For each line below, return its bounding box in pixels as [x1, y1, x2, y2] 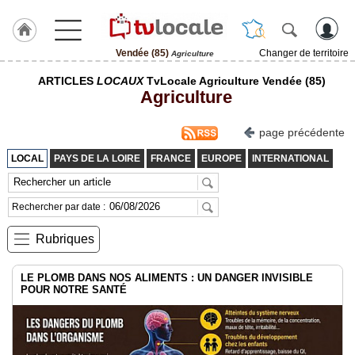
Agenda [5, 300, 40, 311]
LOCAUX [96, 74, 143, 87]
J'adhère [5, 70, 44, 81]
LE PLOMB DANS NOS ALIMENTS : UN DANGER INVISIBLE [21, 272, 313, 284]
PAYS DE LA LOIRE [54, 153, 140, 164]
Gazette [5, 330, 40, 341]
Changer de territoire [259, 48, 349, 59]
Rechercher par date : [12, 201, 108, 212]
